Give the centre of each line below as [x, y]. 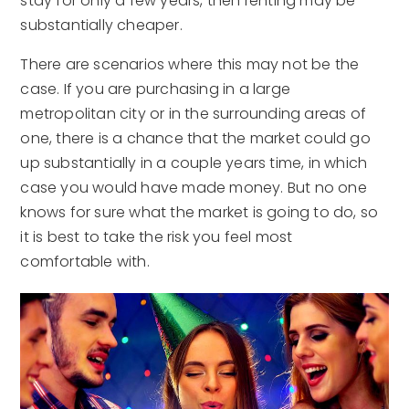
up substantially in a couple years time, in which [194, 163]
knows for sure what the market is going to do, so [199, 213]
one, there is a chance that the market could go [195, 139]
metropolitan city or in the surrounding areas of [194, 114]
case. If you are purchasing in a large [156, 89]
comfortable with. [85, 262]
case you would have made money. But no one [194, 188]
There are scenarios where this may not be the [190, 65]
